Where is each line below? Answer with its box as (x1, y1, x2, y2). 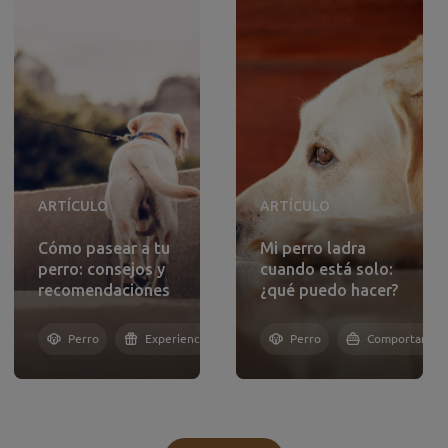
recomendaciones (37, 281, 170, 299)
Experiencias (144, 331, 214, 346)
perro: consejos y (37, 260, 165, 278)
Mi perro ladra (260, 239, 366, 257)
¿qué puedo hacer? (260, 281, 398, 299)
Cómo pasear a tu (37, 239, 170, 257)
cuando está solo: (260, 260, 393, 278)
